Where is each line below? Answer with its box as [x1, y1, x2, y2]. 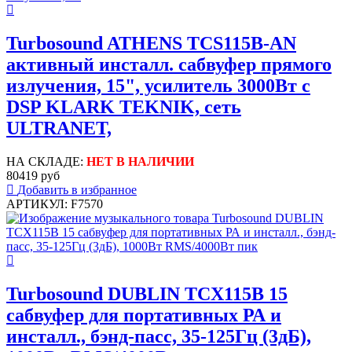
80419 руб [6, 168, 60, 182]
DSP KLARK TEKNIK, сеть [6, 96, 241, 117]
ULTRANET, [6, 117, 112, 138]
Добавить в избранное [17, 182, 137, 196]
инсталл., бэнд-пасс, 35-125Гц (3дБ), [6, 325, 311, 346]
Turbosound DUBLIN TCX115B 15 [6, 283, 288, 304]
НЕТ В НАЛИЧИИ [86, 154, 194, 168]
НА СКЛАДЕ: [6, 154, 86, 168]
